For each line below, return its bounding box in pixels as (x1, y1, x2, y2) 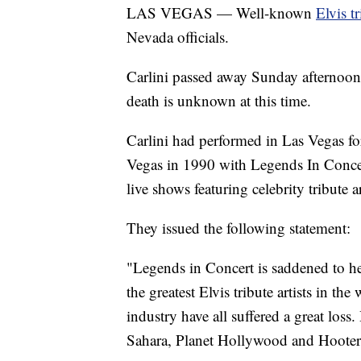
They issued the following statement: (127, 218, 351, 239)
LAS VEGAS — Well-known (127, 2, 316, 23)
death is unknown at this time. (127, 90, 311, 111)
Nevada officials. (127, 27, 229, 48)
